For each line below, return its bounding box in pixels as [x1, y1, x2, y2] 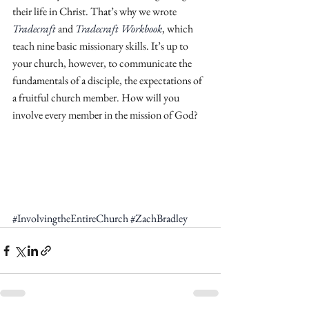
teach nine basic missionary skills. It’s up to [12, 39, 190, 53]
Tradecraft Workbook [75, 21, 162, 36]
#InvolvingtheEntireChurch [12, 211, 128, 226]
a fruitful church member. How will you [12, 90, 181, 105]
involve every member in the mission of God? [12, 108, 200, 122]
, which [162, 21, 195, 36]
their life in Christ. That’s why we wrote [12, 4, 179, 19]
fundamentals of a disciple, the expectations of [12, 73, 204, 88]
